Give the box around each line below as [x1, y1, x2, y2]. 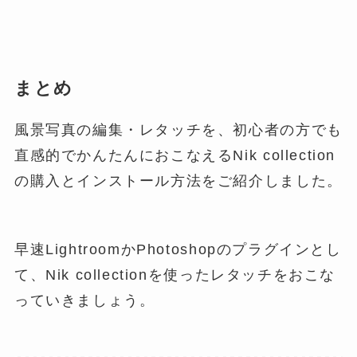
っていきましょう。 [14, 292, 155, 308]
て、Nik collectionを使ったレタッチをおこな [14, 266, 336, 283]
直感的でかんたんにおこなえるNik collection [14, 147, 336, 164]
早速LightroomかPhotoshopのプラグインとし [14, 241, 342, 257]
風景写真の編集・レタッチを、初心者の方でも [14, 122, 343, 139]
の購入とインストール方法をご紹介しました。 [14, 173, 343, 190]
